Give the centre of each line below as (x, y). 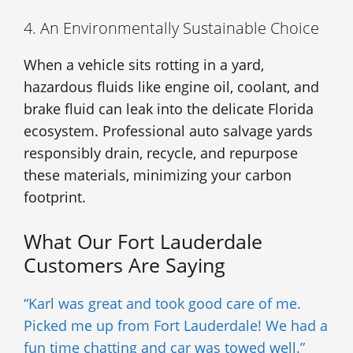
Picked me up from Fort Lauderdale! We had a (176, 325)
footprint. (55, 197)
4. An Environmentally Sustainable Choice (171, 28)
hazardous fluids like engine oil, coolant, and (171, 86)
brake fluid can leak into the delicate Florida (169, 108)
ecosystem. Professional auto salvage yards (168, 130)
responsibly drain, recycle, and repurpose (161, 152)
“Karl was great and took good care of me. (162, 303)
